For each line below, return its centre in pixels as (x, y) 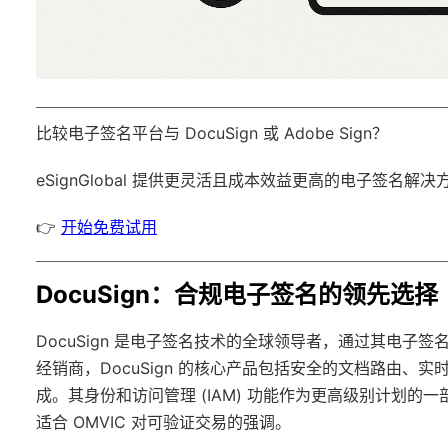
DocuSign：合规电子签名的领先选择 (237, 295)
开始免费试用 (109, 227)
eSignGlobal (81, 180)
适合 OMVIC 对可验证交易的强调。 (163, 422)
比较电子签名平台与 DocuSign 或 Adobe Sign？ (212, 133)
